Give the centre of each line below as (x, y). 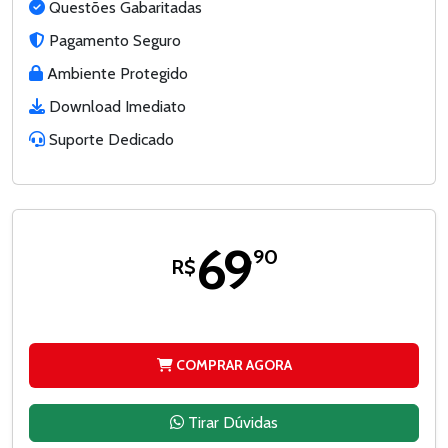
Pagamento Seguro (113, 40)
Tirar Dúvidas (231, 422)
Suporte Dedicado (109, 139)
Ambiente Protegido (115, 73)
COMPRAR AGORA (232, 364)
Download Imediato (115, 106)
